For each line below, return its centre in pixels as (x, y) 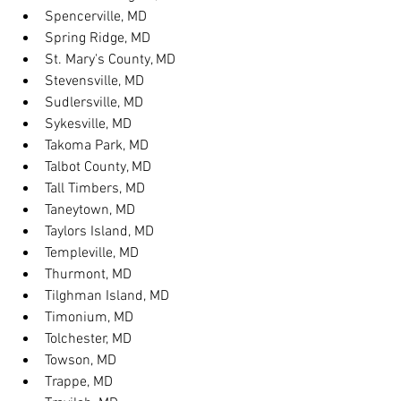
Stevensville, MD (94, 81)
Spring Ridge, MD (98, 38)
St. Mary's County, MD (110, 60)
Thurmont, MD (88, 275)
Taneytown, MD (90, 210)
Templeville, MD (92, 253)
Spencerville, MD (96, 17)
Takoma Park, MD (97, 146)
